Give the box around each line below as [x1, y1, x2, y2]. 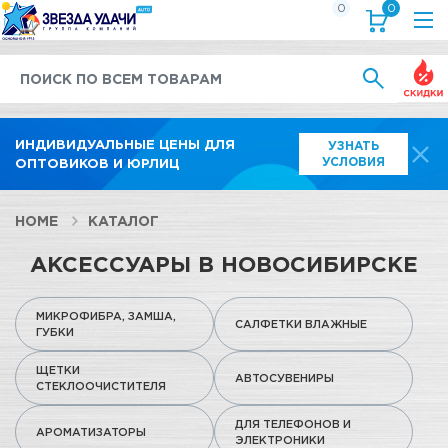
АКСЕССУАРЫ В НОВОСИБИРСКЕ [30, 251, 418, 276]
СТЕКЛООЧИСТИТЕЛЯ [36, 380, 166, 392]
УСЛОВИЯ [322, 155, 386, 168]
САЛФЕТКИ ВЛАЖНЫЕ [235, 318, 367, 330]
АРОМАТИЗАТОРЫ [36, 426, 146, 438]
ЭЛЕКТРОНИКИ [235, 434, 325, 446]
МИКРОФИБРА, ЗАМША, [36, 310, 176, 322]
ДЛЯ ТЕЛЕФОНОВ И [235, 418, 351, 430]
